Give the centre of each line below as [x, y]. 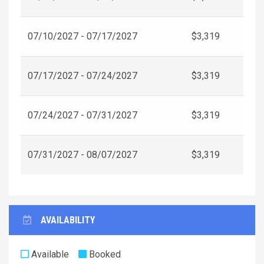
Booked [104, 254]
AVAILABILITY [68, 220]
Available [49, 254]
